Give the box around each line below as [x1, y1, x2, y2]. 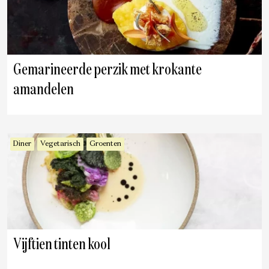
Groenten [89, 141, 121, 148]
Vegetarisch [40, 141, 80, 148]
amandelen [13, 82, 74, 98]
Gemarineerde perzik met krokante [13, 62, 202, 78]
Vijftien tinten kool [13, 237, 110, 253]
